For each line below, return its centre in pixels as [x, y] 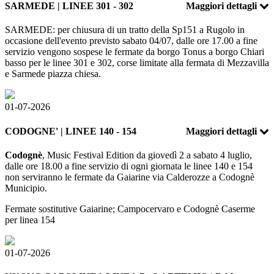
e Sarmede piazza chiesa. [53, 74]
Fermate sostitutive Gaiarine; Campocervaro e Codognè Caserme [130, 209]
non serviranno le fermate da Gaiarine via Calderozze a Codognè [130, 177]
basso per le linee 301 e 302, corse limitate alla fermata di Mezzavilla [137, 63]
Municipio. [26, 188]
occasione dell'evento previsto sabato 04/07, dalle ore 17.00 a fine [131, 41]
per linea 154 [30, 220]
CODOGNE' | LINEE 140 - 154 [71, 131]
